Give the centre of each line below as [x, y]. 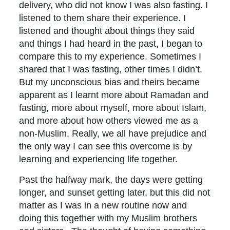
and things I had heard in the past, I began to [111, 44]
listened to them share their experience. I [103, 18]
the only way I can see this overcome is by [106, 146]
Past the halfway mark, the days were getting [111, 180]
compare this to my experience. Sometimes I [110, 56]
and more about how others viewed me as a [109, 121]
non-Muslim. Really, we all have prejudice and [113, 133]
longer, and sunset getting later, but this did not [115, 193]
